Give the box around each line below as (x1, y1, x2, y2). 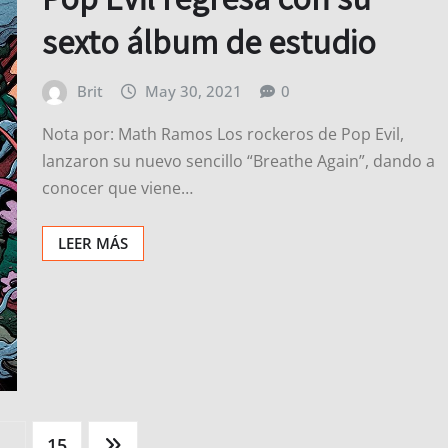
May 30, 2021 (145, 80, 243, 101)
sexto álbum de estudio (42, 18, 376, 64)
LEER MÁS (58, 233, 128, 254)
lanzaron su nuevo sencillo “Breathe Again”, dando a (42, 150, 435, 173)
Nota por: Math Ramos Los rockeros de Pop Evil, (42, 123, 404, 146)
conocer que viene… (42, 177, 193, 200)
